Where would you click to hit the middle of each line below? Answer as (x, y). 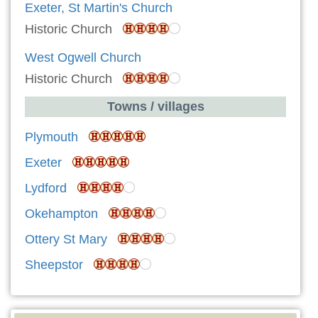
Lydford (46, 188)
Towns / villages (155, 107)
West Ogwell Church (83, 58)
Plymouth (51, 137)
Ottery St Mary (66, 240)
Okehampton (61, 214)
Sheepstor (54, 265)
